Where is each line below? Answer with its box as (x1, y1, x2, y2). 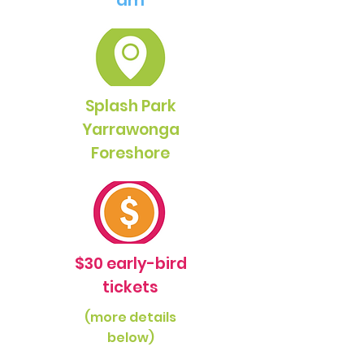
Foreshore (91, 142, 170, 164)
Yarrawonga (81, 119, 180, 141)
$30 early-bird (74, 253, 187, 275)
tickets (102, 276, 158, 298)
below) (106, 328, 154, 347)
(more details (84, 308, 176, 327)
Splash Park (84, 95, 176, 117)
